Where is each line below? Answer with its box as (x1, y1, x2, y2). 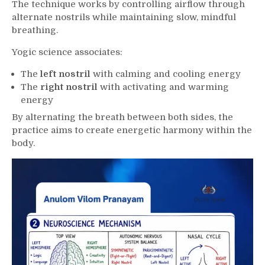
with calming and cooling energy (91, 68, 241, 79)
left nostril (40, 68, 91, 79)
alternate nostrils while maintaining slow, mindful (12, 11, 236, 22)
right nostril (40, 81, 98, 92)
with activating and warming (98, 81, 229, 92)
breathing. (12, 24, 58, 35)
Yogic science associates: (12, 46, 122, 57)
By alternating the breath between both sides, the (12, 112, 233, 123)
